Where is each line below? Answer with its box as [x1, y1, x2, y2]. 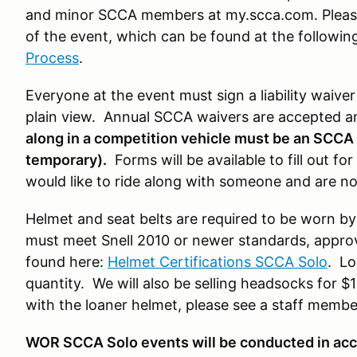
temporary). [25, 151, 107, 168]
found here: [25, 253, 108, 270]
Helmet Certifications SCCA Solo [108, 253, 328, 270]
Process [25, 49, 79, 66]
